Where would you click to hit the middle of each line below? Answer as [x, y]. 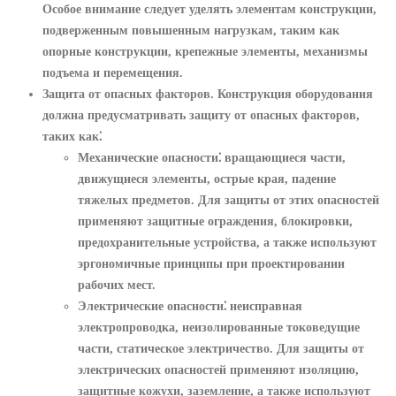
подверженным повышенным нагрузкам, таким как [191, 30]
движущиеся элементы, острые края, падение [207, 178]
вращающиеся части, [283, 157]
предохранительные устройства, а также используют [227, 242]
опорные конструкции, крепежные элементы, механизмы [205, 51]
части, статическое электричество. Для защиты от [221, 348]
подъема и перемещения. [113, 72]
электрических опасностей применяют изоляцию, [218, 369]
